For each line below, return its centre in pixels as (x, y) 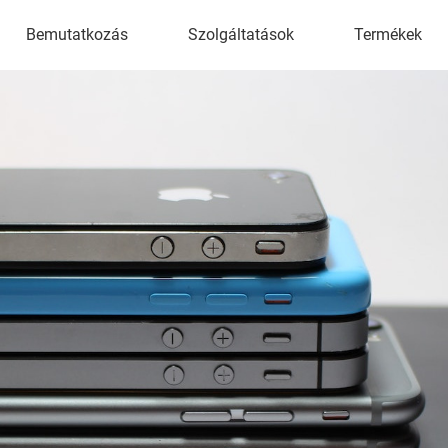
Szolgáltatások (241, 34)
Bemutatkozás (77, 34)
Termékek (388, 34)
